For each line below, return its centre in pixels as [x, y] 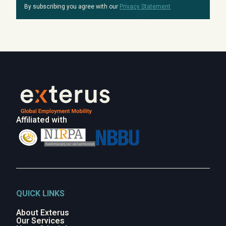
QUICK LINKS [40, 194]
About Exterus [43, 213]
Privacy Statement [145, 7]
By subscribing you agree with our [72, 7]
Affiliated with [42, 120]
